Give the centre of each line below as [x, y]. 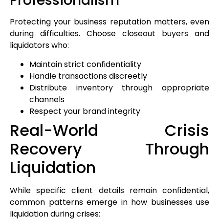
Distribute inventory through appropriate [119, 88]
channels [47, 99]
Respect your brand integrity [85, 111]
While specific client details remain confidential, [109, 190]
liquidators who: [39, 45]
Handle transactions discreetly [88, 76]
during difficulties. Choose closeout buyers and [109, 34]
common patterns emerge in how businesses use [109, 202]
